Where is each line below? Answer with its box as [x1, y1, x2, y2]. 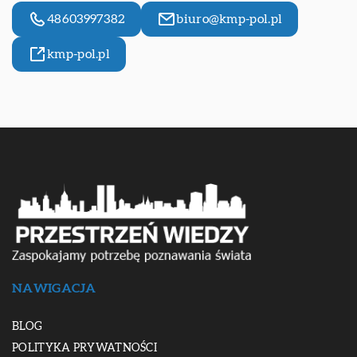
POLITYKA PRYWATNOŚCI [12, 343, 157, 355]
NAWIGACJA [12, 282, 96, 296]
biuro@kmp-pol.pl [176, 13, 283, 25]
